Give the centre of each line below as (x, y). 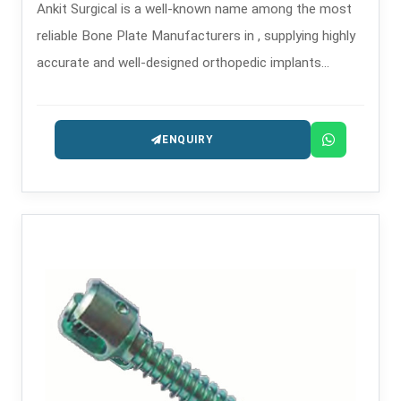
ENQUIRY (188, 140)
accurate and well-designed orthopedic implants (179, 63)
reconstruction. (82, 116)
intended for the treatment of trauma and (162, 90)
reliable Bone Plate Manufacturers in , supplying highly (196, 36)
